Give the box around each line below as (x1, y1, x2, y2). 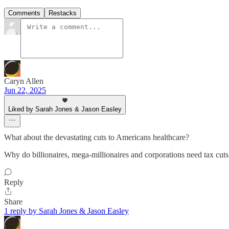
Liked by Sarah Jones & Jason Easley (8, 105, 122, 113)
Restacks (49, 9, 77, 17)
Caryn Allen (4, 77, 43, 86)
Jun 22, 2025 (4, 86, 46, 95)
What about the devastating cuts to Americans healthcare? (4, 133, 189, 142)
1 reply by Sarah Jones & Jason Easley (4, 207, 129, 216)
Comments (8, 9, 40, 17)
